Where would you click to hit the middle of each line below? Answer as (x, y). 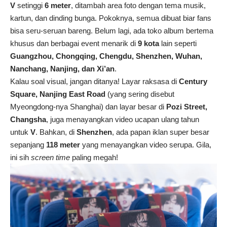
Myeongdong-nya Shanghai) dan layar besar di (88, 107)
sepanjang (28, 145)
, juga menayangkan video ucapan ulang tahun (123, 120)
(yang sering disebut (140, 94)
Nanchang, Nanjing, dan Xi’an (62, 69)
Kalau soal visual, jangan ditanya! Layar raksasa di (94, 82)
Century (193, 82)
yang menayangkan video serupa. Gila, (146, 145)
